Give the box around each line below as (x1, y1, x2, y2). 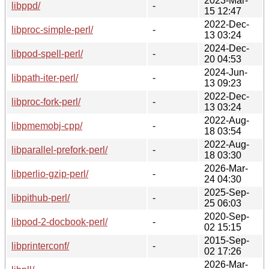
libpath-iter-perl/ (11, 72, 78, 83)
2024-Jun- (204, 67, 247, 77)
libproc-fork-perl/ (11, 96, 80, 107)
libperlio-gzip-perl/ (11, 168, 88, 179)
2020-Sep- (204, 211, 249, 222)
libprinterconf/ (11, 240, 69, 251)
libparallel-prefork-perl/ (11, 144, 107, 155)
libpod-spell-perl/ (11, 48, 83, 59)
